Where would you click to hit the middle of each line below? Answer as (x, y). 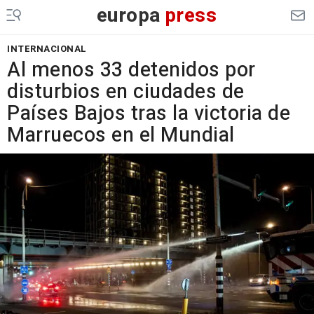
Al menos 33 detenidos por (131, 70)
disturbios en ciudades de (126, 92)
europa (129, 16)
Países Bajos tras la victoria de (149, 114)
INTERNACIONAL (47, 49)
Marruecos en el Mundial (121, 135)
